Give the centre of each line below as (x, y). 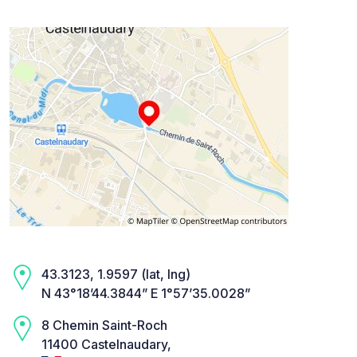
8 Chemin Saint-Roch (104, 326)
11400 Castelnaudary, (106, 345)
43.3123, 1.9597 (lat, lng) (116, 275)
